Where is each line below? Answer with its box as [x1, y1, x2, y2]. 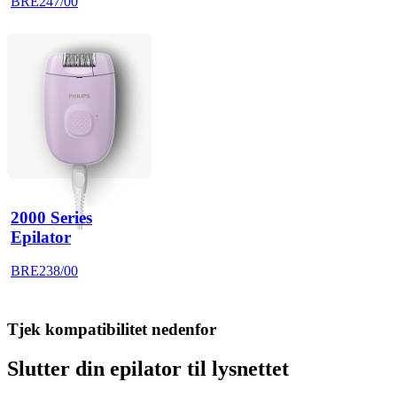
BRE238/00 [11, 263, 78, 279]
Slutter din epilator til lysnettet [7, 356, 289, 380]
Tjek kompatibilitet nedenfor [7, 319, 216, 339]
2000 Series [11, 208, 92, 228]
